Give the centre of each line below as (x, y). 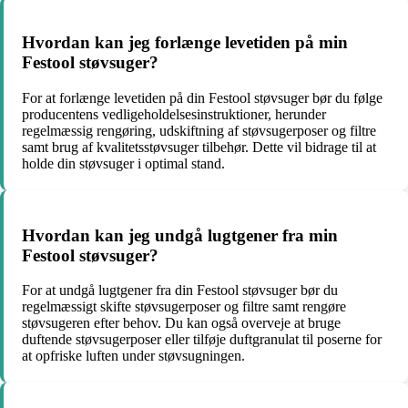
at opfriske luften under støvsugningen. (133, 356)
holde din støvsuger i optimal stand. (123, 163)
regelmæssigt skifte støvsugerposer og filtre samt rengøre (184, 307)
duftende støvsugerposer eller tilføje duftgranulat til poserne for (202, 340)
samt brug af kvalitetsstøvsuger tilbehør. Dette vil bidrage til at (199, 147)
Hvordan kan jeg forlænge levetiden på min (185, 43)
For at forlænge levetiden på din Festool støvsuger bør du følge (202, 97)
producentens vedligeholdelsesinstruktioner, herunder (174, 114)
